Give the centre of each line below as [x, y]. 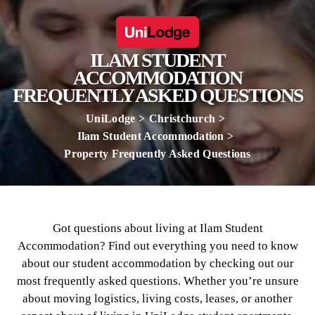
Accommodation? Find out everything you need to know [157, 246]
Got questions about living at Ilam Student [157, 228]
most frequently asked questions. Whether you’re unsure [157, 281]
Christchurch [182, 118]
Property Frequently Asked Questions [157, 154]
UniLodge [111, 118]
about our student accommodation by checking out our [157, 263]
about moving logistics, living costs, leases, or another [157, 298]
